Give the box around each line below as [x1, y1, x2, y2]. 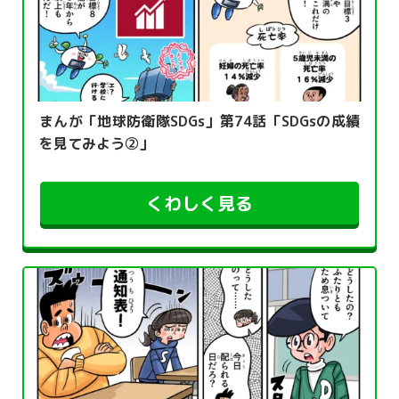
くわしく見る [146, 191, 253, 216]
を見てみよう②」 [39, 134, 153, 154]
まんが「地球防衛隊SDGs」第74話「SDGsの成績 [39, 111, 360, 132]
